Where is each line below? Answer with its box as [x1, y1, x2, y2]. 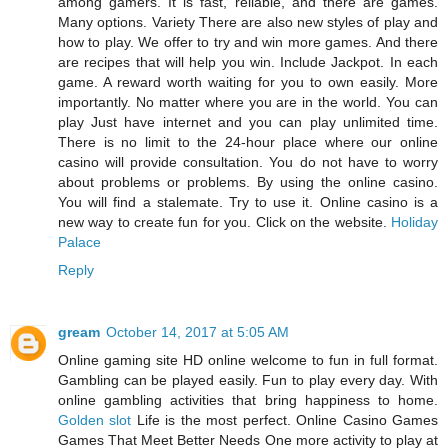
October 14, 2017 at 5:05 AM [106, 323, 289, 340]
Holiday [391, 213, 438, 230]
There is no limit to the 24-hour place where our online [58, 133, 438, 150]
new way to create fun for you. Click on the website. [58, 213, 391, 230]
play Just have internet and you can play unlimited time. [58, 113, 438, 130]
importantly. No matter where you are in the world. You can [58, 93, 438, 110]
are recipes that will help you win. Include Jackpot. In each [58, 53, 438, 70]
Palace [58, 233, 101, 250]
